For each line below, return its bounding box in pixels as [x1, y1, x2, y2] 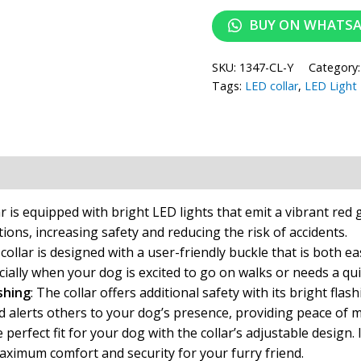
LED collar [245, 78, 299, 94]
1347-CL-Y [239, 60, 294, 76]
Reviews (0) [30, 163, 102, 181]
